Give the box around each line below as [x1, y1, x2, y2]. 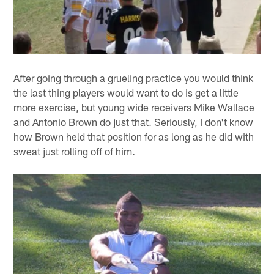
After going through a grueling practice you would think [13, 71, 254, 84]
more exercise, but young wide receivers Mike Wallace [13, 100, 255, 113]
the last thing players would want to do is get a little [13, 86, 239, 98]
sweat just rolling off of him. [13, 144, 136, 157]
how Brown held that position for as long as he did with [13, 130, 254, 143]
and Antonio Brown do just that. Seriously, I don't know [13, 115, 254, 128]
